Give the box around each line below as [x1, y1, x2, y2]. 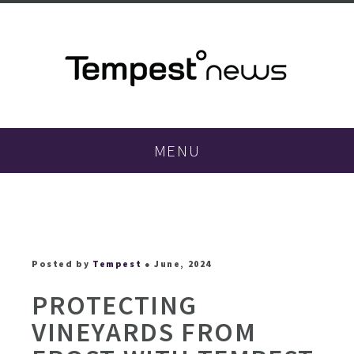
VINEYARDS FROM [32, 315, 257, 349]
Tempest [92, 258, 142, 269]
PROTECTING [32, 288, 198, 322]
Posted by [32, 258, 90, 269]
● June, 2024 [141, 258, 213, 269]
